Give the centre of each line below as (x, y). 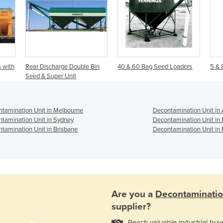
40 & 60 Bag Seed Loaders (155, 66)
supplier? (131, 207)
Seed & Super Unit (51, 76)
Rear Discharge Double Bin (62, 66)
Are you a (133, 194)
